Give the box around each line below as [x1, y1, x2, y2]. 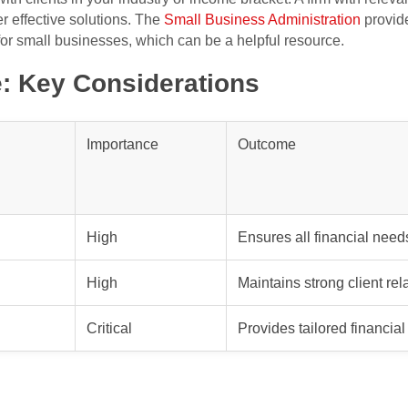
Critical [87, 321, 132, 336]
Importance [87, 137, 158, 152]
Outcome [238, 137, 296, 152]
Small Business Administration [164, 12, 361, 27]
